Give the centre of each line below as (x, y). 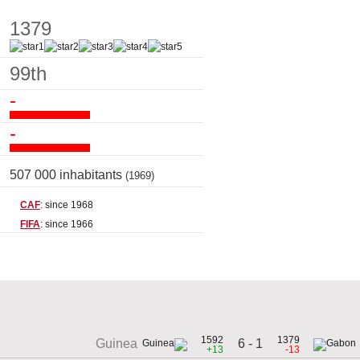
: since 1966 (67, 225)
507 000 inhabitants (67, 175)
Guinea (117, 344)
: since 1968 (67, 205)
